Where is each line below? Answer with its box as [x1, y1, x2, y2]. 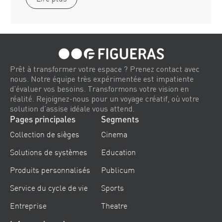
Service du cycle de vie [10, 182, 88, 193]
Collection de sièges [10, 129, 79, 139]
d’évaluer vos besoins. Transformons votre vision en [10, 83, 189, 94]
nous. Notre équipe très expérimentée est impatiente [10, 73, 194, 84]
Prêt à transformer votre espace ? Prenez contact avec [10, 63, 200, 74]
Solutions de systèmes [10, 147, 87, 157]
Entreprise [10, 200, 47, 211]
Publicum [101, 165, 135, 175]
